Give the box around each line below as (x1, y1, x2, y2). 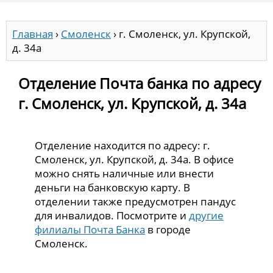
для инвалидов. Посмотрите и (35, 208, 190, 222)
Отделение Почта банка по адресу (18, 73, 261, 93)
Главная (12, 27, 53, 41)
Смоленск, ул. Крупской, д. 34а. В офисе (35, 152, 235, 166)
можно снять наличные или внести (35, 166, 214, 180)
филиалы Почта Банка (35, 222, 146, 236)
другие (189, 208, 224, 222)
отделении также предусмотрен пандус (35, 194, 236, 208)
